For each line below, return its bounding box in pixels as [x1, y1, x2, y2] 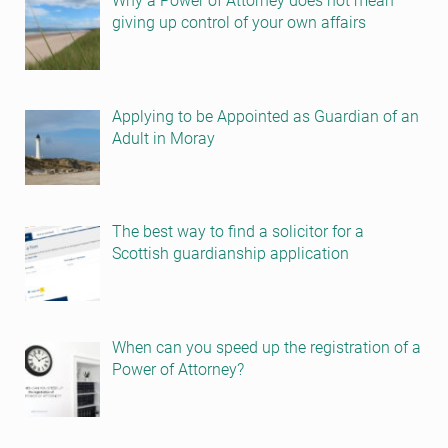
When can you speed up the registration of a [111, 338, 421, 358]
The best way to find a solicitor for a [111, 222, 364, 242]
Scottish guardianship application [111, 244, 349, 264]
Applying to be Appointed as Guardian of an [111, 106, 419, 126]
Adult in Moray [111, 128, 215, 148]
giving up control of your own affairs [111, 12, 366, 32]
